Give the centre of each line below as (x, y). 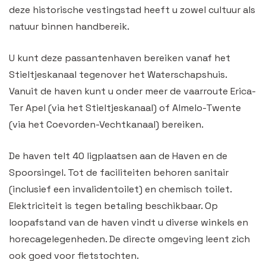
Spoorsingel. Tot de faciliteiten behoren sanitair (119, 172)
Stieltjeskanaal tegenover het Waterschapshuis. (118, 75)
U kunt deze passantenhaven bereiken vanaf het (120, 58)
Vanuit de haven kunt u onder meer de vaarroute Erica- (132, 91)
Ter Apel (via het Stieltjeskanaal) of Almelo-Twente (125, 108)
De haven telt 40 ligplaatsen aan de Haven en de (118, 156)
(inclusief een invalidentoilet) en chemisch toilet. (120, 189)
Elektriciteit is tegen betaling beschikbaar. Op (113, 206)
